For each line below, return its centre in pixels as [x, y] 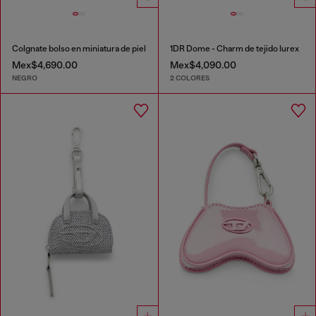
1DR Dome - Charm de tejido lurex [234, 49]
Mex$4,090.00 [203, 65]
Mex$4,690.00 [45, 65]
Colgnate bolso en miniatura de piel [79, 49]
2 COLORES [189, 78]
